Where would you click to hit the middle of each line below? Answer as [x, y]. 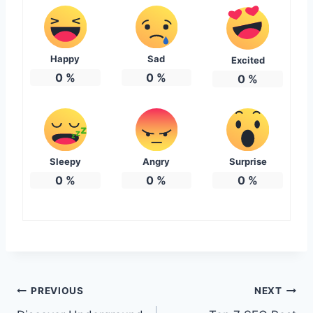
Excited [248, 60]
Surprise [248, 161]
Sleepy [65, 161]
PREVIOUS [57, 291]
